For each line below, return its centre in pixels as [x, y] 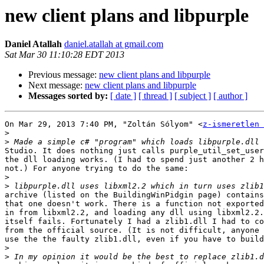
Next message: [57, 85]
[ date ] [123, 96]
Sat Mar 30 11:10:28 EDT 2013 [65, 55]
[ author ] [230, 96]
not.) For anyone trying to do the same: [97, 169]
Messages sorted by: [68, 96]
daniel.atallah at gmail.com [114, 44]
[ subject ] [193, 96]
